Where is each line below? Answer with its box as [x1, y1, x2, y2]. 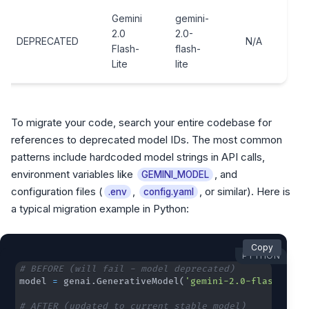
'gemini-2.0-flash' [185, 276, 284, 287]
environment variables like [11, 168, 136, 181]
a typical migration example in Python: [11, 202, 189, 215]
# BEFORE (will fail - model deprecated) [19, 263, 235, 275]
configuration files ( [11, 185, 103, 198]
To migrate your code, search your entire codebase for [11, 116, 272, 129]
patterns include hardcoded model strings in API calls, [11, 150, 265, 163]
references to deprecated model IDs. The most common [11, 133, 282, 146]
